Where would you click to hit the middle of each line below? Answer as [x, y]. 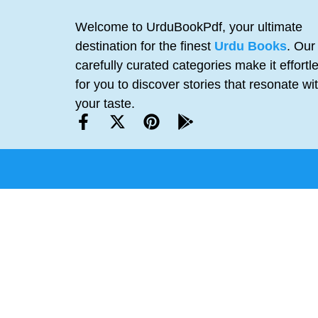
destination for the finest [145, 46]
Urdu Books [251, 46]
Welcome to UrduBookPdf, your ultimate [189, 27]
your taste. [105, 103]
